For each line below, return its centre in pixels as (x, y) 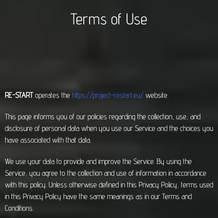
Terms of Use (109, 18)
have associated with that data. (48, 140)
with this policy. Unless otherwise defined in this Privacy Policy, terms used (109, 185)
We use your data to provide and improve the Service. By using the (98, 161)
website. (156, 95)
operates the (54, 95)
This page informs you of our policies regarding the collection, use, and (103, 117)
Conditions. (19, 208)
